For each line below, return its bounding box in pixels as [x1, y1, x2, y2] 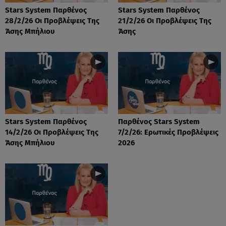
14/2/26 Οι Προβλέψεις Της [5, 127, 98, 137]
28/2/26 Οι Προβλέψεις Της [5, 16, 99, 25]
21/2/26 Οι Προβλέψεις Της [118, 16, 211, 25]
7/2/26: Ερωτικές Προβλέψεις [118, 127, 218, 137]
